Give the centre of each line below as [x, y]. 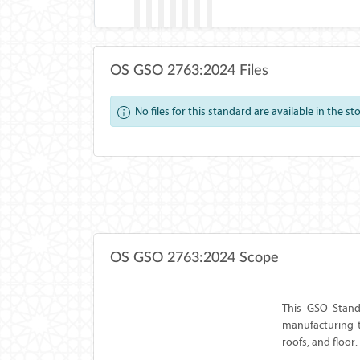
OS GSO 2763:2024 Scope [194, 258]
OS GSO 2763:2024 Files [189, 71]
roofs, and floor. [320, 342]
